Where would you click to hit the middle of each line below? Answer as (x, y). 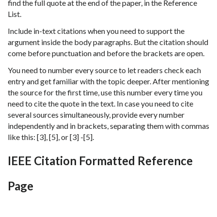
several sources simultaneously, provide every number (96, 115)
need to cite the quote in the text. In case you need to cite (101, 104)
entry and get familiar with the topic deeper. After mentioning (108, 81)
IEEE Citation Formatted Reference (100, 161)
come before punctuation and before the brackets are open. (106, 53)
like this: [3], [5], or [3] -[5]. (51, 137)
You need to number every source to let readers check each (104, 70)
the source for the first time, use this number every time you (105, 93)
